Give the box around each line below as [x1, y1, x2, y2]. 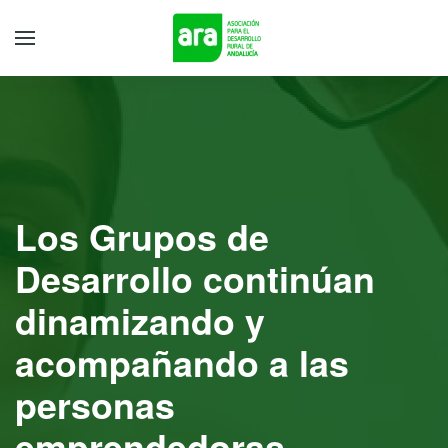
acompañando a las [15, 337, 349, 388]
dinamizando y [15, 295, 265, 346]
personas [15, 379, 175, 430]
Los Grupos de [15, 211, 269, 262]
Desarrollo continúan [15, 253, 375, 304]
